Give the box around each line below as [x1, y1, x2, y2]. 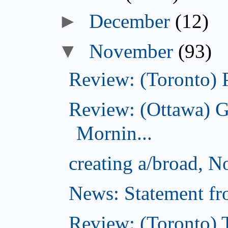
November [89, 40, 174, 63]
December [89, 10, 170, 33]
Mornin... [76, 122, 152, 145]
